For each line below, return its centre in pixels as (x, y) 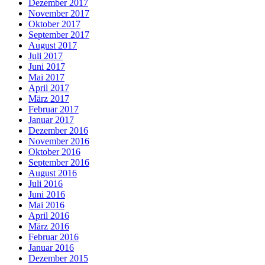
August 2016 (53, 173)
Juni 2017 (47, 67)
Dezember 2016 (58, 131)
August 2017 (53, 46)
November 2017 (59, 14)
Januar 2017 (51, 120)
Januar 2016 (51, 248)
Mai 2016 (46, 205)
